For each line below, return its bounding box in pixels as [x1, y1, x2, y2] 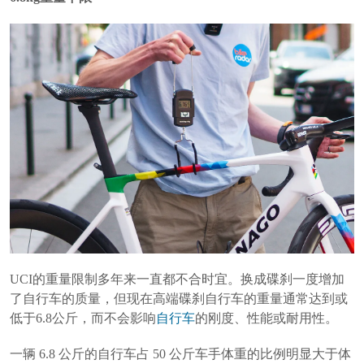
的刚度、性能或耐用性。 [195, 311, 338, 326]
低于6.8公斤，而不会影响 [10, 311, 156, 326]
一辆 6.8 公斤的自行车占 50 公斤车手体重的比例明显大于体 [10, 347, 351, 362]
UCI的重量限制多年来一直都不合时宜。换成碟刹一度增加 [10, 272, 344, 287]
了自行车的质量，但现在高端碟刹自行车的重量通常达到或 [10, 292, 348, 306]
